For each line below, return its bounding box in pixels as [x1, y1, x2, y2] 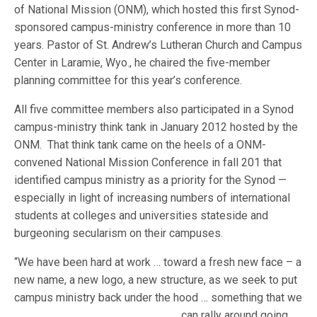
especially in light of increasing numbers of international [14, 191, 291, 204]
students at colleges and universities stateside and [14, 209, 269, 222]
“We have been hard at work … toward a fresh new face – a [14, 255, 302, 269]
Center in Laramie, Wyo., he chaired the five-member [14, 56, 271, 69]
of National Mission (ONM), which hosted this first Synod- [14, 3, 300, 16]
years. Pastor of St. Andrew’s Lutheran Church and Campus [14, 38, 303, 52]
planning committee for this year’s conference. [14, 74, 243, 87]
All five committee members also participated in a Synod [14, 103, 294, 116]
